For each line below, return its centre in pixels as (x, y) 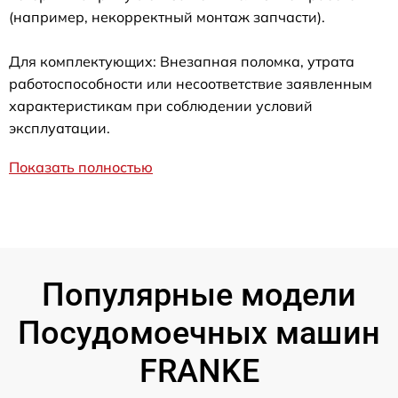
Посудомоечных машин (199, 334)
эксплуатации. (60, 128)
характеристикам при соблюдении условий (161, 106)
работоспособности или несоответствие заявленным (191, 84)
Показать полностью (81, 167)
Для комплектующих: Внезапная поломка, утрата (182, 62)
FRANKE (199, 372)
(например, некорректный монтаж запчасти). (167, 17)
